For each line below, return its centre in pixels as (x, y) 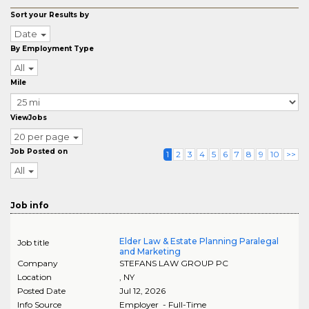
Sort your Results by (50, 15)
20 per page (42, 137)
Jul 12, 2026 (142, 291)
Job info (30, 205)
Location (34, 277)
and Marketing (150, 251)
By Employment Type (52, 49)
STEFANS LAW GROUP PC (173, 263)
